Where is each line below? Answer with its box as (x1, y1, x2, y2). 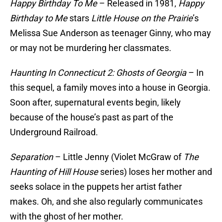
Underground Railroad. (10, 127, 98, 138)
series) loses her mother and (98, 166, 212, 177)
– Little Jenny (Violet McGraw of (55, 152, 183, 163)
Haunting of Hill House (10, 166, 98, 177)
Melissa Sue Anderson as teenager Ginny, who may (10, 28, 211, 39)
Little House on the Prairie (91, 13, 193, 24)
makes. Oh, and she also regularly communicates (10, 196, 203, 207)
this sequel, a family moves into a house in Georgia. (10, 82, 211, 93)
